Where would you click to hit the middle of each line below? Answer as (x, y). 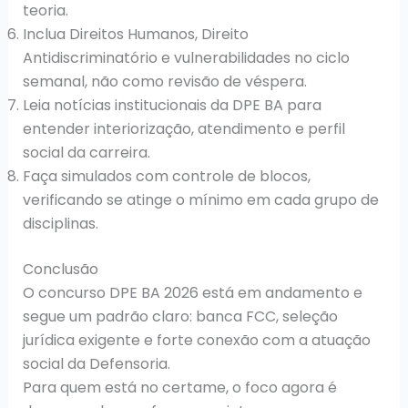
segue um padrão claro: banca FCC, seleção (180, 316)
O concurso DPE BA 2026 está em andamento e (192, 292)
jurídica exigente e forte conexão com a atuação (196, 340)
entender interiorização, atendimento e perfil (184, 128)
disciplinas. (60, 223)
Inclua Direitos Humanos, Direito (135, 34)
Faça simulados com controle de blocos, (166, 176)
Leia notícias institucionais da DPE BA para (172, 105)
